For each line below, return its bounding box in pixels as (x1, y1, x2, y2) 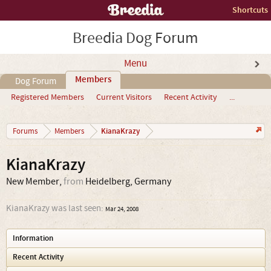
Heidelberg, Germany (85, 175, 171, 188)
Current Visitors (96, 92, 152, 103)
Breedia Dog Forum (73, 28, 198, 48)
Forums (13, 126, 38, 136)
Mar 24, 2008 (105, 205, 139, 214)
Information (13, 233, 53, 244)
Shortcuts (232, 4, 268, 16)
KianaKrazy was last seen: (6, 203, 103, 214)
